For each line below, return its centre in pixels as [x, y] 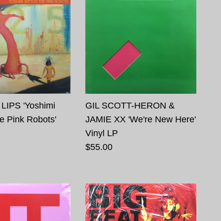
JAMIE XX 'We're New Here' [141, 119]
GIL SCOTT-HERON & [130, 105]
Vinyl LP [102, 133]
